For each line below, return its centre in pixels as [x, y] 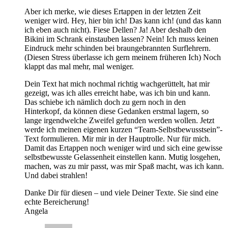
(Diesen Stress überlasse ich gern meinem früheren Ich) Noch [123, 57]
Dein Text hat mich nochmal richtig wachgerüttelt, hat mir [117, 83]
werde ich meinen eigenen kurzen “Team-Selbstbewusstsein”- [123, 129]
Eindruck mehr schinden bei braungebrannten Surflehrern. [118, 48]
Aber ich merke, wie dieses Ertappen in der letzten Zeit [112, 11]
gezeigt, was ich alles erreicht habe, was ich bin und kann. [117, 93]
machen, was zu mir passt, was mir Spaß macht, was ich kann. [124, 166]
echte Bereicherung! [57, 202]
